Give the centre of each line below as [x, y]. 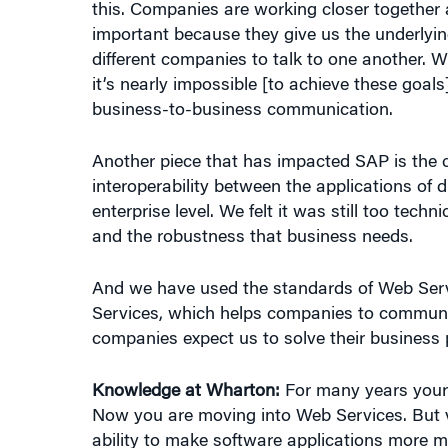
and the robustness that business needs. [254, 207]
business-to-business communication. [242, 80]
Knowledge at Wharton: [188, 361]
